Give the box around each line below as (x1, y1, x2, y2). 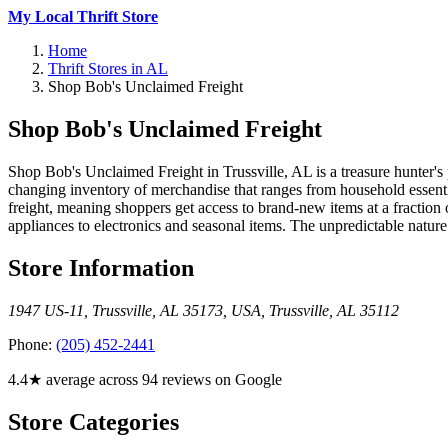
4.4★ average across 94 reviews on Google (8, 370, 282, 388)
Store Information (8, 254, 194, 281)
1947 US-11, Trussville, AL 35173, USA (8, 301, 261, 319)
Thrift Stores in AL (48, 60, 168, 77)
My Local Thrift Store (8, 8, 158, 25)
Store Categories (8, 408, 179, 435)
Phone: (8, 335, 56, 353)
